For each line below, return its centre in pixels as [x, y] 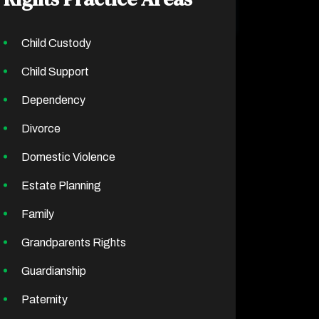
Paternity [45, 299]
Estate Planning [61, 185]
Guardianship [54, 271]
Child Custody [56, 43]
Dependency [53, 100]
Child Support [55, 71]
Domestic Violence [68, 157]
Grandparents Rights [74, 242]
